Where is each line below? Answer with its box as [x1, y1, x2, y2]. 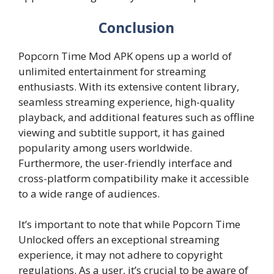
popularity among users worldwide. [18, 140, 192, 155]
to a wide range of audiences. [18, 186, 160, 201]
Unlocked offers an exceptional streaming [18, 232, 220, 247]
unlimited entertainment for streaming [18, 64, 206, 78]
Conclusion [98, 17, 174, 37]
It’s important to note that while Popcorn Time [18, 217, 240, 232]
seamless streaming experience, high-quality [18, 94, 235, 109]
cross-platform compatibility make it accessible [18, 171, 249, 185]
